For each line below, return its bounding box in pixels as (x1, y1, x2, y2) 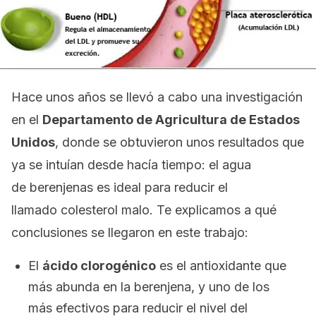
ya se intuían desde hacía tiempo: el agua (11, 157, 251, 172)
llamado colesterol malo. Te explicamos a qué (11, 202, 276, 217)
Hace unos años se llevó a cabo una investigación (11, 90, 303, 104)
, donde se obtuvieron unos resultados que (55, 135, 304, 150)
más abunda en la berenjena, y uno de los (28, 279, 269, 294)
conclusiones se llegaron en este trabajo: (11, 225, 248, 240)
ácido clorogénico (42, 258, 156, 273)
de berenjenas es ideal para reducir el (11, 180, 228, 195)
